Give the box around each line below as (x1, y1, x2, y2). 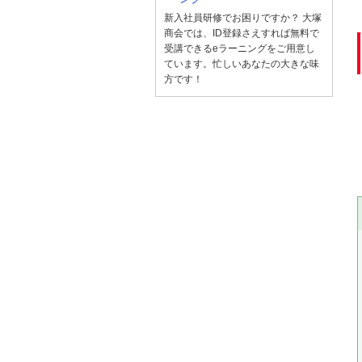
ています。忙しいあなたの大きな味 (164, 57, 319, 69)
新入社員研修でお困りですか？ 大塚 (164, 11, 322, 23)
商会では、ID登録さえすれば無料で (164, 27, 319, 39)
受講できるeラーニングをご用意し (164, 42, 315, 54)
